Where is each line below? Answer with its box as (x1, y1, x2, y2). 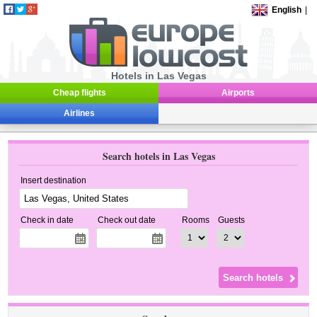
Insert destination (21, 175, 87, 185)
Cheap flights (52, 88, 106, 98)
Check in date (21, 215, 74, 225)
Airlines (64, 108, 95, 118)
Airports (221, 88, 255, 98)
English (272, 5, 302, 15)
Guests (218, 215, 246, 225)
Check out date (98, 215, 156, 225)
